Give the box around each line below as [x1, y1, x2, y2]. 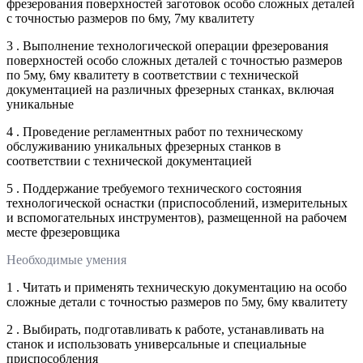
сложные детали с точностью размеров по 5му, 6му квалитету [6, 294, 348, 309]
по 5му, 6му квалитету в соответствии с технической [6, 67, 299, 82]
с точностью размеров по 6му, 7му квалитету [6, 11, 254, 25]
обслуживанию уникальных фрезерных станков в [6, 139, 281, 153]
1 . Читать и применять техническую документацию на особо [6, 280, 347, 294]
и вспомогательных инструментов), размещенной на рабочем [6, 210, 347, 224]
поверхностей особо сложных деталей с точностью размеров [6, 53, 343, 67]
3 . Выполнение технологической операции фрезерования [6, 38, 328, 53]
